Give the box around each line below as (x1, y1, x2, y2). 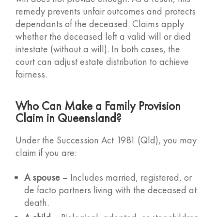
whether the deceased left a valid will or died (15, 30, 191, 43)
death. (24, 196, 49, 209)
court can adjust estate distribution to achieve (15, 55, 189, 68)
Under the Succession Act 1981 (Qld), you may (15, 134, 197, 147)
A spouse (24, 171, 61, 184)
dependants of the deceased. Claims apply (15, 17, 185, 31)
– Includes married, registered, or (60, 171, 192, 184)
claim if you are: (15, 146, 77, 159)
